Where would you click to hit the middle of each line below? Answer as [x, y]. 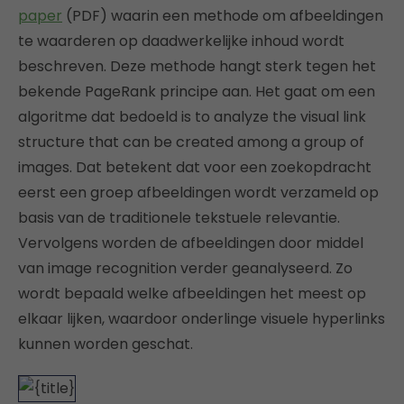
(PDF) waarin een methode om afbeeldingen [223, 15]
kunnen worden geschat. [106, 344]
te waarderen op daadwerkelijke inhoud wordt [181, 41]
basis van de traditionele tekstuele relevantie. [179, 217]
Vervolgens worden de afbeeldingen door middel [191, 243]
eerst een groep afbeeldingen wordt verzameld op [198, 192]
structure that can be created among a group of [191, 142]
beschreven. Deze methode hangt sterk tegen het [197, 66]
